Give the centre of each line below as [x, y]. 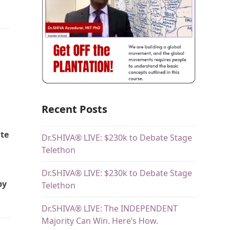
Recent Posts [74, 109]
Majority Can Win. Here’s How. [100, 221]
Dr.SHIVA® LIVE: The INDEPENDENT [109, 208]
